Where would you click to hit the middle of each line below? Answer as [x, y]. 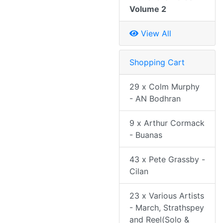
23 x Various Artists [167, 196]
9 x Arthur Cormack [167, 123]
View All [155, 34]
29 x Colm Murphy [165, 87]
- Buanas [146, 135]
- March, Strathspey [167, 208]
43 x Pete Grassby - [167, 160]
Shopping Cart [157, 62]
